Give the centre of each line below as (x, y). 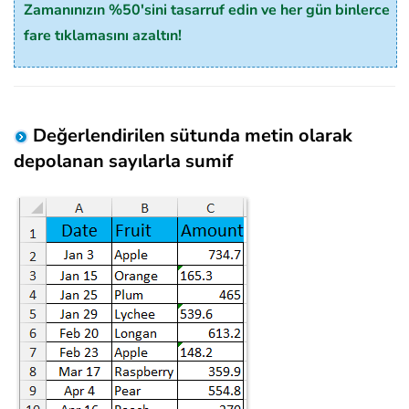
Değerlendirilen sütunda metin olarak (190, 136)
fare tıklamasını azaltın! (103, 36)
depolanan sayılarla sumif (123, 162)
